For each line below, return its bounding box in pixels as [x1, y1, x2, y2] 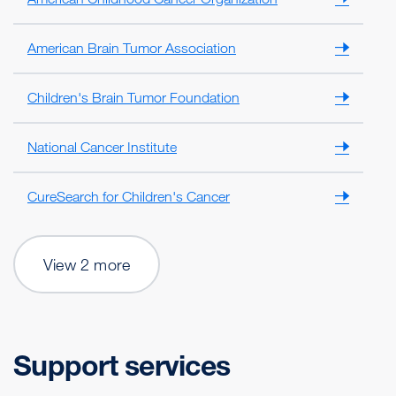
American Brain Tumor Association [27, 40, 236, 57]
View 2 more [43, 255, 131, 275]
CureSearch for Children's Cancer [27, 188, 230, 205]
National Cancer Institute [27, 139, 177, 156]
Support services [13, 348, 230, 384]
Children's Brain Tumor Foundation [27, 89, 240, 106]
